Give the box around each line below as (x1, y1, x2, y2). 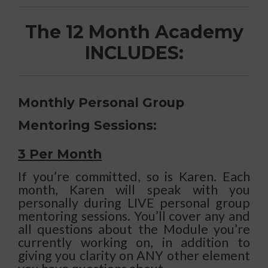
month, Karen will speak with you (18, 182, 250, 198)
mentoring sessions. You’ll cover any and (18, 208, 250, 224)
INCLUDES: (84, 42, 184, 65)
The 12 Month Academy (25, 21, 243, 44)
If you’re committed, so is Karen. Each (18, 169, 250, 185)
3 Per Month (18, 146, 102, 162)
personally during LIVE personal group (18, 195, 250, 211)
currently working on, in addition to (18, 234, 250, 251)
